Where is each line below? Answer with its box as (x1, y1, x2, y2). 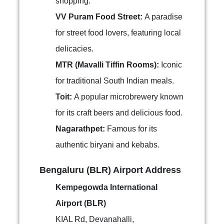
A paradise (144, 12, 182, 21)
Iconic (161, 60, 182, 69)
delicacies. (55, 44, 93, 53)
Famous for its (107, 124, 157, 133)
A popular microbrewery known (74, 92, 183, 101)
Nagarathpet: (55, 124, 107, 133)
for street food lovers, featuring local (55, 28, 181, 37)
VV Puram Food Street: (55, 12, 144, 21)
